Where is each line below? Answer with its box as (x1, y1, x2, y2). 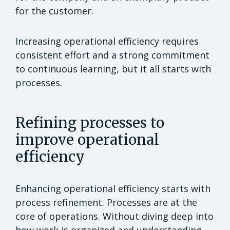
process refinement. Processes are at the (15, 196, 197, 208)
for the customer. (15, 4, 93, 17)
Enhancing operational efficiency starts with (15, 182, 210, 195)
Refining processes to (15, 113, 164, 132)
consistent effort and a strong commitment (15, 48, 209, 61)
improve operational (15, 130, 159, 149)
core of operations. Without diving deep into (15, 209, 214, 222)
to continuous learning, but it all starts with (15, 62, 211, 75)
